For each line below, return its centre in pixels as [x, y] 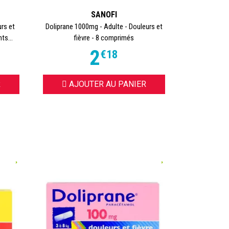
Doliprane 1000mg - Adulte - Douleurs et [104, 26]
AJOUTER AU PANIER [107, 84]
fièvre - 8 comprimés [104, 38]
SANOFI [104, 14]
